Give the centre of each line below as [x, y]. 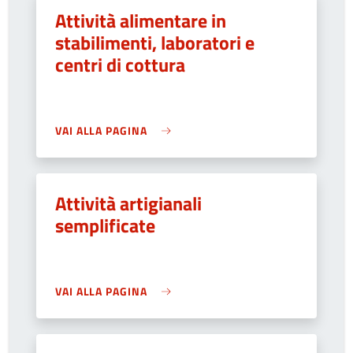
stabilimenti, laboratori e [155, 43]
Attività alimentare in [141, 20]
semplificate [105, 225]
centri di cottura [120, 65]
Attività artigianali [128, 203]
